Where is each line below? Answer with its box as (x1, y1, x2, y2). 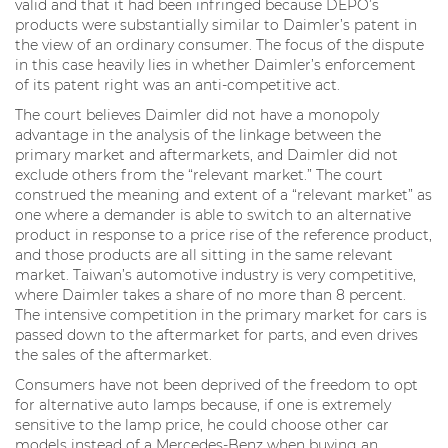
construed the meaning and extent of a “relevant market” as (15, 185, 432, 204)
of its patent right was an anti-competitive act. (15, 75, 340, 94)
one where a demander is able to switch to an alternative (15, 205, 411, 224)
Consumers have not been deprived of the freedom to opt (15, 375, 418, 394)
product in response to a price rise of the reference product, (15, 225, 432, 244)
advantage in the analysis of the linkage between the (15, 125, 381, 144)
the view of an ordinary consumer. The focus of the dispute (15, 35, 424, 54)
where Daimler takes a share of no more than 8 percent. (15, 285, 406, 304)
